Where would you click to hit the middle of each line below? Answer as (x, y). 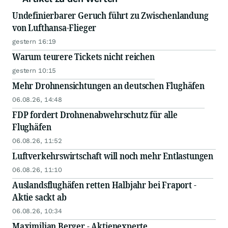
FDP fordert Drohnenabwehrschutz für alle (95, 115)
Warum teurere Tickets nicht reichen (83, 56)
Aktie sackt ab (39, 197)
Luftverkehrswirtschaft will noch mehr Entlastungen (113, 156)
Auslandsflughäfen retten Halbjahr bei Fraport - (104, 185)
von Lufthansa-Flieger (54, 27)
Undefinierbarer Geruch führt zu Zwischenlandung (110, 15)
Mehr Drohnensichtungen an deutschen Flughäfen (108, 85)
